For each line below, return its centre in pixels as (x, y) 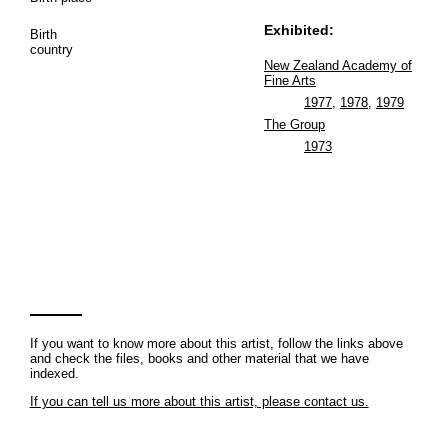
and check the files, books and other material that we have (199, 358)
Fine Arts (289, 80)
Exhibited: (298, 29)
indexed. (54, 373)
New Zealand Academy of (337, 65)
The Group (294, 124)
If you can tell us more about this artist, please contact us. (199, 401)
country (51, 49)
